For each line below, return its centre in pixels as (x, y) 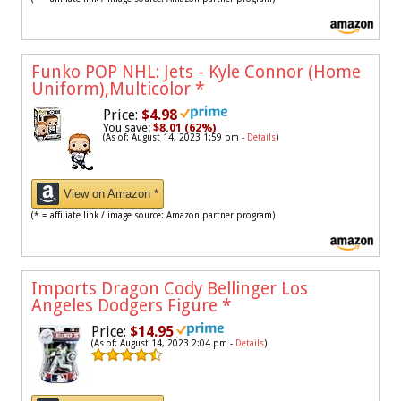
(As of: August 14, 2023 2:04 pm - (163, 344)
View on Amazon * (111, 194)
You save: (128, 128)
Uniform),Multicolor (113, 90)
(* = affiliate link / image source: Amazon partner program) (153, 216)
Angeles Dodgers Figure (127, 306)
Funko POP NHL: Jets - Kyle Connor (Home (196, 73)
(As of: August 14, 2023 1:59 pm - (175, 138)
